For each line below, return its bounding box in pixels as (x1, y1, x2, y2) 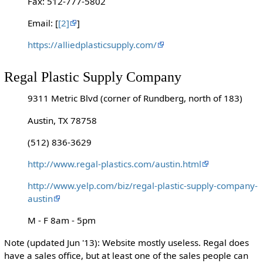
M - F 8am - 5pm (27, 214, 96, 227)
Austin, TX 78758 (27, 114, 97, 126)
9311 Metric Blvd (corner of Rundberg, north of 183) (27, 92, 242, 104)
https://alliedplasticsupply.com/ (27, 38, 157, 50)
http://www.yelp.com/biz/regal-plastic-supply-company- (27, 180, 258, 192)
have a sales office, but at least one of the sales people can (4, 249, 248, 261)
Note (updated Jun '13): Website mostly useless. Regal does (4, 236, 249, 248)
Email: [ (27, 16, 58, 29)
